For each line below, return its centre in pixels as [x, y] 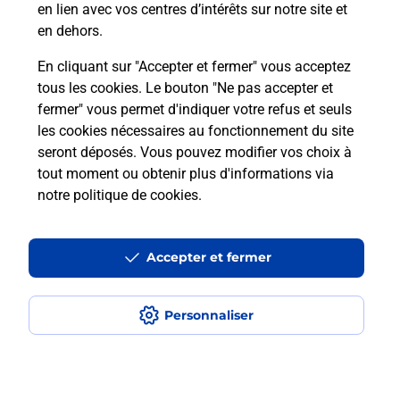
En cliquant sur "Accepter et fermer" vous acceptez [194, 67]
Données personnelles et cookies [108, 376]
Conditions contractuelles [87, 296]
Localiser [40, 99]
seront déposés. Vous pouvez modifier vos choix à [195, 152]
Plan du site [48, 215]
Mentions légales [63, 336]
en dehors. [70, 31]
